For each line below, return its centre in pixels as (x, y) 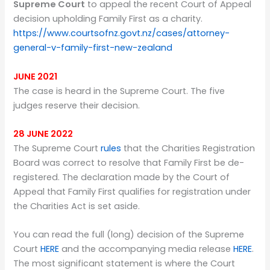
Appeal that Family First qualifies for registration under (132, 191)
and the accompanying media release (146, 249)
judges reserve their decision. (77, 105)
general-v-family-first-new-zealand (93, 48)
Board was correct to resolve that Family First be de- (129, 162)
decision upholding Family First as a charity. (108, 19)
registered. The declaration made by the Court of (122, 177)
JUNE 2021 (36, 76)
